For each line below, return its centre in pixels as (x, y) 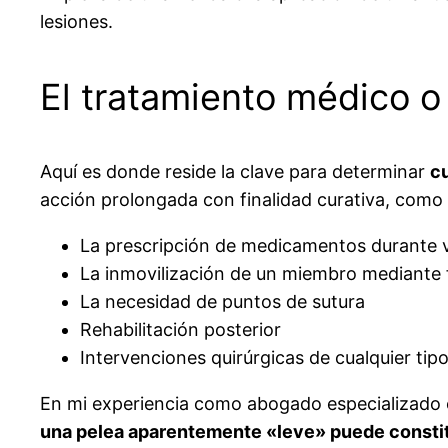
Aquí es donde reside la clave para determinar (235, 171)
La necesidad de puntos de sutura (222, 301)
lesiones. (76, 21)
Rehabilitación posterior (180, 329)
